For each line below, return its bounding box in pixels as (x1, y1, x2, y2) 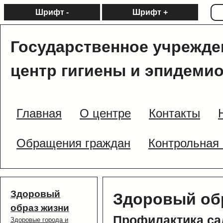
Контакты (149, 107, 200, 120)
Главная (16, 107, 62, 120)
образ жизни (10, 203, 69, 214)
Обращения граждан (16, 136, 130, 150)
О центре (80, 107, 131, 120)
